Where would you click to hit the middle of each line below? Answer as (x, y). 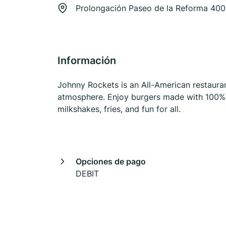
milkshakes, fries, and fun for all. (119, 109)
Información (87, 61)
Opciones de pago (111, 161)
